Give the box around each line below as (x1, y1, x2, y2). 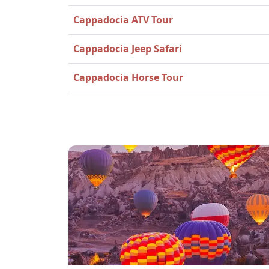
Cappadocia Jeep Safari (73, 42, 182, 55)
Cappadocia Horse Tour (73, 71, 183, 84)
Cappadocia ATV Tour (73, 13, 173, 26)
